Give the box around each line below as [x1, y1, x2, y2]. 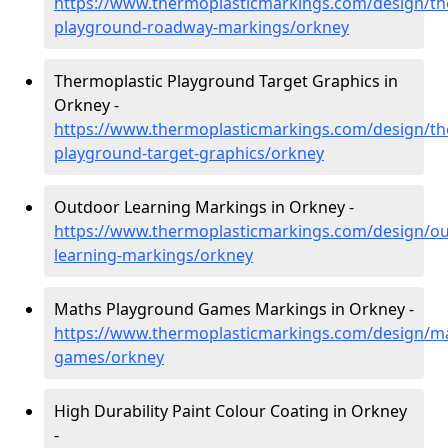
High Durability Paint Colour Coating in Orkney [54, 400, 407, 422]
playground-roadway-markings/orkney [54, 16, 349, 38]
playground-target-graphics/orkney [54, 142, 324, 164]
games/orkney [54, 346, 164, 368]
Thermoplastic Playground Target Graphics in [54, 70, 398, 92]
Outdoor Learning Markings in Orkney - [54, 196, 354, 218]
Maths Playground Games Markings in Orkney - [54, 298, 414, 320]
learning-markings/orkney [54, 244, 253, 266]
